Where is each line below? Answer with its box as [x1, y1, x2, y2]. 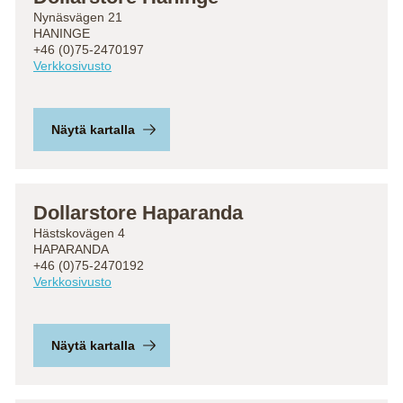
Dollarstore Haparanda [33, 201, 243, 224]
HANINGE [33, 26, 90, 40]
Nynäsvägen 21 [33, 10, 122, 24]
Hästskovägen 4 [33, 226, 125, 240]
